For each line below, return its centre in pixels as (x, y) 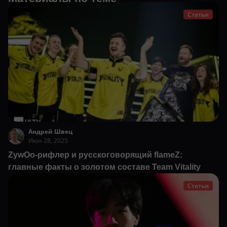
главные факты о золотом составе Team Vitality (104, 167)
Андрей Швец (50, 132)
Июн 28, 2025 (48, 141)
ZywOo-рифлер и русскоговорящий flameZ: (95, 155)
